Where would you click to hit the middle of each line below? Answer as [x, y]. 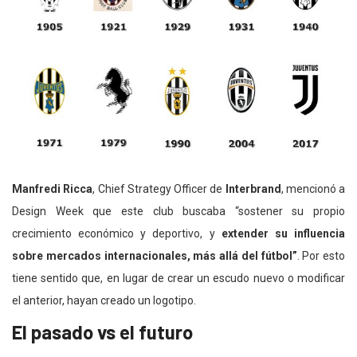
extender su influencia [283, 234]
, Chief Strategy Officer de [159, 189]
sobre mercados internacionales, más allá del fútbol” [155, 256]
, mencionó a [313, 189]
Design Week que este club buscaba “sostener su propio [178, 212]
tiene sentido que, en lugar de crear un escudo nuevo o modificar [178, 279]
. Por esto [321, 256]
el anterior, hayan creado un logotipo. [104, 301]
